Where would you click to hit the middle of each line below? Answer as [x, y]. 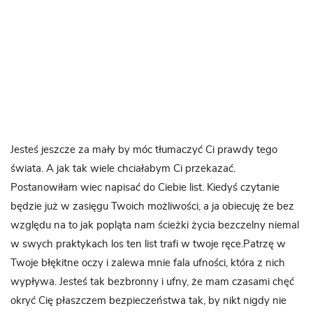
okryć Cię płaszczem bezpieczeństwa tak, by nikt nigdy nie [148, 300]
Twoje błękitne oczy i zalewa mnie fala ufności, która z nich [148, 263]
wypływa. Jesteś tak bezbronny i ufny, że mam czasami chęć [152, 282]
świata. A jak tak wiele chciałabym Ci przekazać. [123, 168]
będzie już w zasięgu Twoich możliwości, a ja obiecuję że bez [152, 206]
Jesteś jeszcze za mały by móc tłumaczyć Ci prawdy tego [144, 150]
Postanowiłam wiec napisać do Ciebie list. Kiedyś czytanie [145, 187]
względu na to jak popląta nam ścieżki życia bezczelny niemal [155, 225]
